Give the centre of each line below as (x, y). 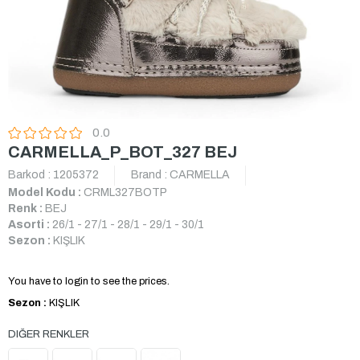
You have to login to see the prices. (89, 281)
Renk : (25, 209)
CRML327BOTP (124, 193)
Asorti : (29, 225)
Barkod (27, 175)
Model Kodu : (45, 193)
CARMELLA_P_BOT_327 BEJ (123, 152)
